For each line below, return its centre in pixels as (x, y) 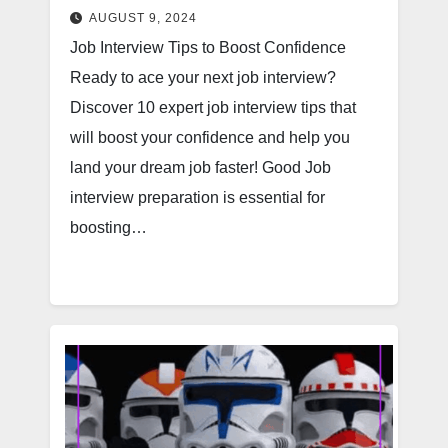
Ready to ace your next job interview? (203, 77)
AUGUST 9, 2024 (143, 18)
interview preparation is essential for (197, 197)
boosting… (108, 227)
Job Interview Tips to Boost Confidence (208, 47)
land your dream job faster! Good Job (200, 167)
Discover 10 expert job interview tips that (213, 107)
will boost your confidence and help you (210, 137)
